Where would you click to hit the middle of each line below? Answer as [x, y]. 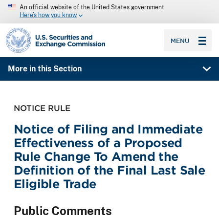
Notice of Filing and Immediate [108, 129]
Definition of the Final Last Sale [109, 170]
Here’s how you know [48, 15]
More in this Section [44, 69]
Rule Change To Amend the [96, 156]
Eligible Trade [55, 184]
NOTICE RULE [42, 108]
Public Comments [63, 211]
